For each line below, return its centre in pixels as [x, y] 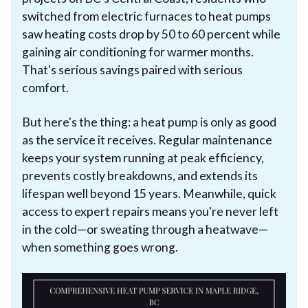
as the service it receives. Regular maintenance [147, 140]
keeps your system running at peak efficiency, [143, 157]
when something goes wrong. [100, 247]
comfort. [45, 87]
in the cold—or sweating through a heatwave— [145, 229]
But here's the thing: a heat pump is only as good [149, 122]
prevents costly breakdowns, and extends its [140, 175]
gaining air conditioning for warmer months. [138, 52]
